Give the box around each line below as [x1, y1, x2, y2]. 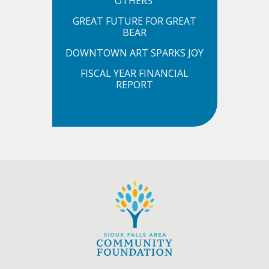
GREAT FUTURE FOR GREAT [73, 14, 196, 28]
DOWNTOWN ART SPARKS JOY [65, 46, 204, 59]
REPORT [116, 78, 153, 91]
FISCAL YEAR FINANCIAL [80, 67, 189, 80]
